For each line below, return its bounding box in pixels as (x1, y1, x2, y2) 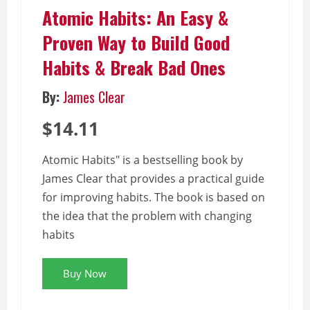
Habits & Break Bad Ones (42, 54, 226, 81)
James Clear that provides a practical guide (42, 171, 264, 186)
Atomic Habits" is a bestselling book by (42, 152, 243, 167)
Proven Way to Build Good (42, 29, 230, 56)
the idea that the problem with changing (42, 208, 252, 224)
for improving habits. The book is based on (42, 190, 265, 205)
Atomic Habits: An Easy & (42, 4, 228, 31)
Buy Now (63, 266, 107, 280)
